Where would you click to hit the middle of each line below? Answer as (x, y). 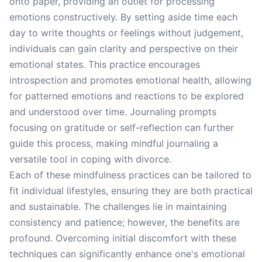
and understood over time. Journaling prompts (113, 112)
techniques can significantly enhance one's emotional (127, 254)
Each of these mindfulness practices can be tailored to (130, 175)
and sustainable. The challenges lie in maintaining (118, 206)
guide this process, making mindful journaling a (114, 143)
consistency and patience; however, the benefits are (125, 222)
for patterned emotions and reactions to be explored (127, 96)
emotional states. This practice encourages (105, 64)
